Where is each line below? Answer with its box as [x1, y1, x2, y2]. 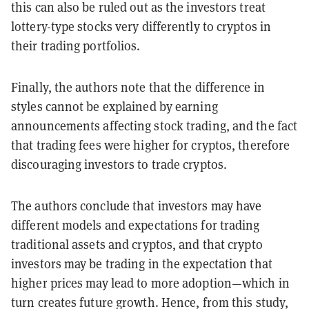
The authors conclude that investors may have [11, 197, 262, 214]
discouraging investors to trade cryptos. [11, 156, 228, 172]
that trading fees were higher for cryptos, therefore [11, 137, 290, 153]
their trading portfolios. [11, 37, 141, 54]
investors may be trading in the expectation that [11, 255, 272, 272]
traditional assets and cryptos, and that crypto [11, 236, 263, 252]
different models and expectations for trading [11, 217, 260, 233]
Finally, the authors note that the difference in [11, 79, 265, 95]
